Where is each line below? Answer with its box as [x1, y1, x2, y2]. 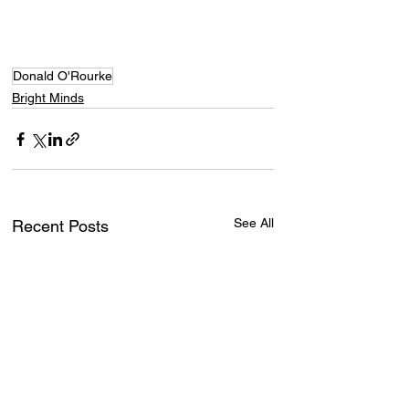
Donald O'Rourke [13, 68, 112, 84]
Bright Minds [12, 90, 84, 106]
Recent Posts [12, 216, 109, 236]
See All [234, 215, 274, 231]
